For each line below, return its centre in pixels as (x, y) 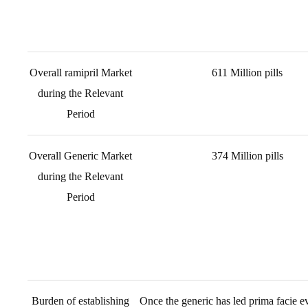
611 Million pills (247, 73)
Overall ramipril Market (80, 73)
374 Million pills (247, 156)
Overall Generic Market (80, 156)
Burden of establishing (80, 301)
